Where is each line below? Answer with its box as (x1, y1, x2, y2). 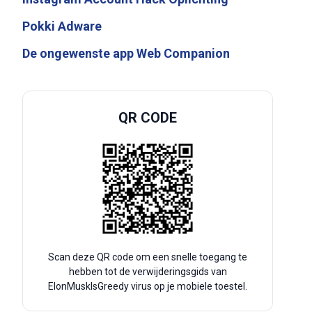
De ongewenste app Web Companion (22, 46, 230, 61)
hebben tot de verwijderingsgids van (68, 266, 227, 277)
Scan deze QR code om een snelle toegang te (48, 251, 247, 263)
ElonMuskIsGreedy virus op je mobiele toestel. (48, 281, 247, 292)
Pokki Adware (22, 19, 102, 33)
